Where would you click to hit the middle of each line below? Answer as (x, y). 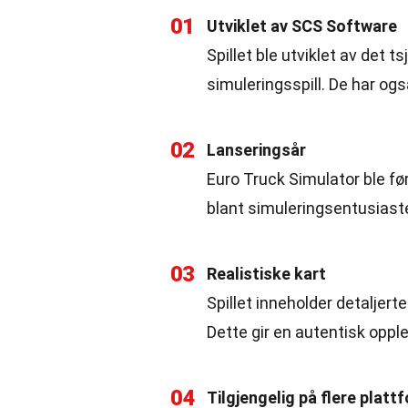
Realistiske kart (266, 274)
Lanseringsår (256, 150)
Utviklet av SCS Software (302, 26)
